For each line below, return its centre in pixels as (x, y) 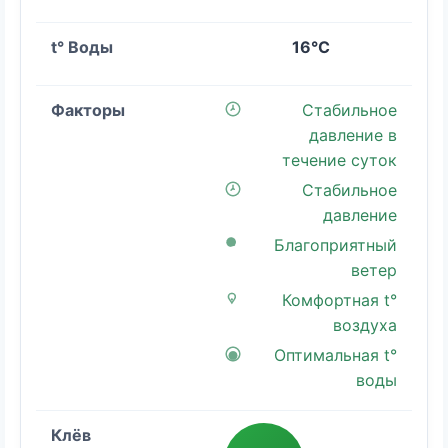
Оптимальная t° (335, 355)
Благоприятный (335, 245)
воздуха (365, 325)
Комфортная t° (339, 300)
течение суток (339, 160)
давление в (353, 135)
